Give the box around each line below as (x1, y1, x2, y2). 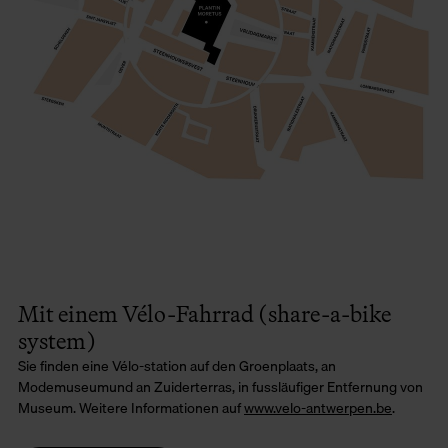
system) (18, 322, 96, 359)
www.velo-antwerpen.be (244, 395, 392, 419)
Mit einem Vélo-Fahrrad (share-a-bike (18, 295, 391, 332)
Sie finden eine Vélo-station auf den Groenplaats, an (18, 353, 336, 377)
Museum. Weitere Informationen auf (18, 395, 244, 419)
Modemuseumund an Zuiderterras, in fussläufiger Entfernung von (18, 374, 423, 398)
